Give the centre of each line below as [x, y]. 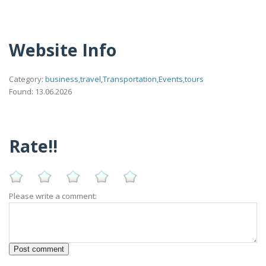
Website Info [63, 50]
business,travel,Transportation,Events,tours [124, 79]
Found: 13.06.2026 [40, 92]
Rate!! [33, 145]
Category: [27, 79]
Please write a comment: [53, 196]
